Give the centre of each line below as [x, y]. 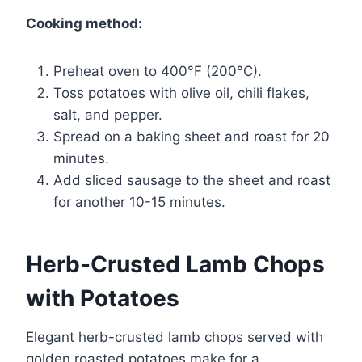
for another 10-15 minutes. [139, 202]
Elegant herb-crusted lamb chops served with [175, 337]
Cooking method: [84, 23]
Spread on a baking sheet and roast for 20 [192, 136]
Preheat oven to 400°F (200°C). [158, 71]
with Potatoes [103, 298]
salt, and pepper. [108, 114]
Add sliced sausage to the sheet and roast [192, 180]
